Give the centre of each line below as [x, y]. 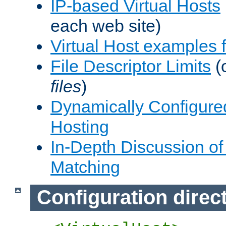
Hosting [80, 126]
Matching [85, 167]
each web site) [106, 25]
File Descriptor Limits [131, 66]
